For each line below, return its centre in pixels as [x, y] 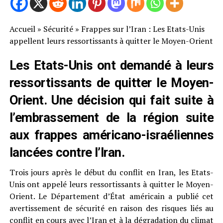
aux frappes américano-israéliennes [111, 135]
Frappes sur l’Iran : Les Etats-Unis [143, 29]
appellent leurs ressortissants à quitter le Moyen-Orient [111, 41]
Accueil [22, 29]
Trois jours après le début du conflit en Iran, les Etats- [111, 172]
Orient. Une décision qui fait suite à [111, 100]
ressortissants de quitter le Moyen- [111, 83]
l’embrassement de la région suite [111, 118]
